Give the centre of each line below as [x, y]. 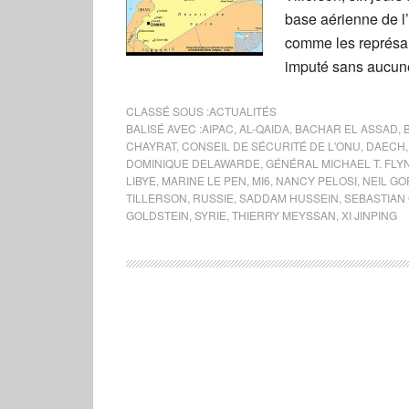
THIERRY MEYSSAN [284, 215]
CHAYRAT [151, 146]
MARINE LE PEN [204, 180]
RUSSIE [213, 198]
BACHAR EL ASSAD [346, 128]
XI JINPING [369, 215]
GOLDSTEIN [157, 215]
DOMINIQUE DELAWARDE [193, 163]
